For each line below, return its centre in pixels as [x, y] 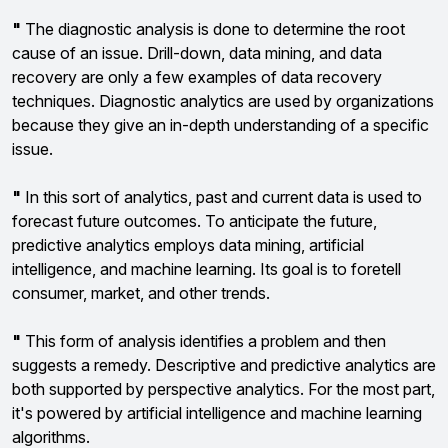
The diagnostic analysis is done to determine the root [213, 29]
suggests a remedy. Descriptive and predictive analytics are [224, 365]
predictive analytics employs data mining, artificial [188, 245]
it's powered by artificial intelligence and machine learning [217, 413]
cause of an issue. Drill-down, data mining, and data [197, 53]
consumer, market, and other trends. [141, 293]
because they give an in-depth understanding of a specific [220, 125]
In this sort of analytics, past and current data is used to [221, 197]
